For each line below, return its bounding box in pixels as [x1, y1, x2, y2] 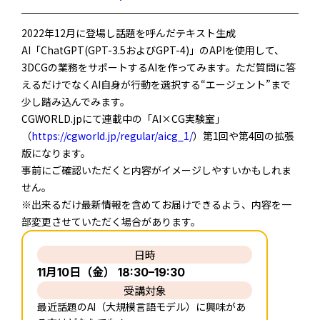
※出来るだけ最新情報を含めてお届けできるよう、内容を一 [21, 196, 291, 211]
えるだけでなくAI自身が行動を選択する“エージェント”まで [21, 76, 291, 91]
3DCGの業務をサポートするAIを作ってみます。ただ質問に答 [21, 59, 296, 74]
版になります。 [21, 145, 91, 160]
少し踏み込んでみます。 [21, 94, 130, 109]
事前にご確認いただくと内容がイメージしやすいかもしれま [21, 162, 291, 177]
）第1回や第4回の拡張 [193, 128, 294, 143]
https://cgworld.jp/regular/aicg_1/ [31, 128, 193, 143]
